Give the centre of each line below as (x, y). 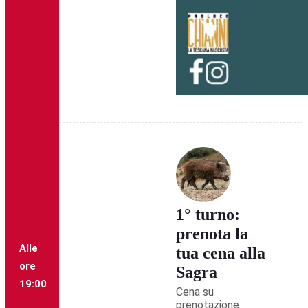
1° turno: (208, 215)
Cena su (195, 292)
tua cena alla (220, 253)
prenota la (212, 234)
